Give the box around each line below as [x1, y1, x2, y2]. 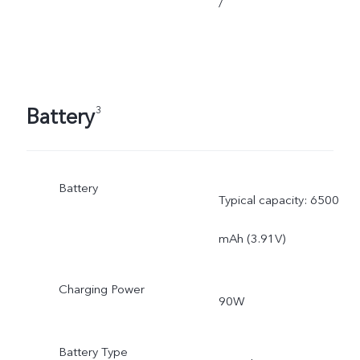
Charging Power [58, 280, 145, 297]
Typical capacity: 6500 [218, 191, 339, 208]
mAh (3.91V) [218, 230, 285, 247]
